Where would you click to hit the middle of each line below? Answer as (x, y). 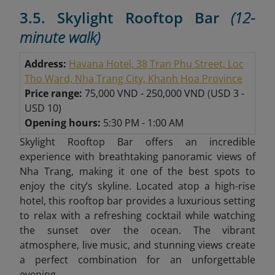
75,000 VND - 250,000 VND (145, 94)
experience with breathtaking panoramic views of (137, 157)
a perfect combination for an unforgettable (137, 260)
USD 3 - (227, 94)
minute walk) (60, 37)
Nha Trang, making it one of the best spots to (137, 172)
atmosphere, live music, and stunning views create (137, 245)
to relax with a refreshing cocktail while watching (137, 216)
